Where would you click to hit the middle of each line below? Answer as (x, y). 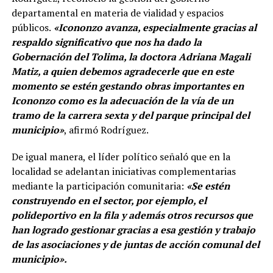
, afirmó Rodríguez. (106, 130)
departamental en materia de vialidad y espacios (117, 13)
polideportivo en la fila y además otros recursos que (132, 215)
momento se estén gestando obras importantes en (127, 86)
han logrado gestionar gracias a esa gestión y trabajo (133, 230)
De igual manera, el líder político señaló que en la (121, 157)
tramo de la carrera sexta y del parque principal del (130, 115)
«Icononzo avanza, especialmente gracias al (154, 28)
